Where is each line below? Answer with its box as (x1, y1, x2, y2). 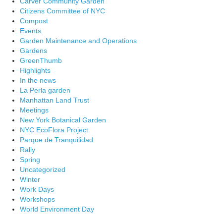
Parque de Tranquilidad (20, 136, 93, 144)
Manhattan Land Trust (20, 96, 89, 105)
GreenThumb (20, 56, 62, 65)
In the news (20, 76, 56, 85)
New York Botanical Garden (20, 116, 106, 124)
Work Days (20, 185, 54, 194)
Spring (20, 156, 40, 164)
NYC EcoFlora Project (20, 126, 88, 134)
